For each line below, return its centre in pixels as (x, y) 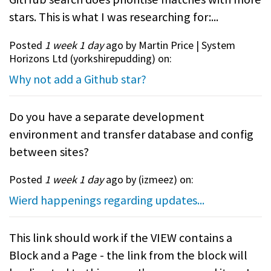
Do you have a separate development (107, 116)
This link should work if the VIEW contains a (121, 237)
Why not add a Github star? (78, 79)
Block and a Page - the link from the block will (128, 255)
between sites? (49, 152)
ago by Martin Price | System (169, 45)
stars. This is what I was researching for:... (114, 17)
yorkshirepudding (113, 58)
